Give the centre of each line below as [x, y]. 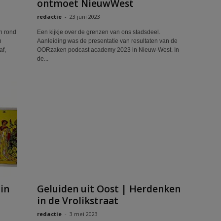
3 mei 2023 [83, 214]
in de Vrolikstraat [77, 201]
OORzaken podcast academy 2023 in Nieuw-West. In [108, 50]
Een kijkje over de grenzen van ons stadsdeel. [98, 32]
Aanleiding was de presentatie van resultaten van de [107, 41]
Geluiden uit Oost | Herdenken [109, 189]
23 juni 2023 [85, 17]
